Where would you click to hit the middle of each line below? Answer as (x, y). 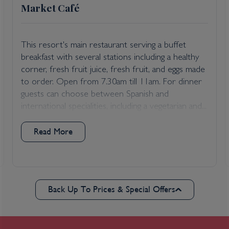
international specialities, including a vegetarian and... (114, 108)
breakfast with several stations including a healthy (110, 59)
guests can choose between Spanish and (95, 95)
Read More (53, 132)
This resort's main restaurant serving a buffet (104, 46)
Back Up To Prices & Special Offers (111, 189)
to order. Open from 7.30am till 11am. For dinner (111, 83)
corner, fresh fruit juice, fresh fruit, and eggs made (113, 71)
